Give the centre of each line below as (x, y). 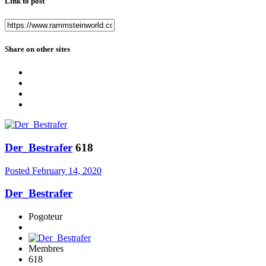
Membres (46, 248)
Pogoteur (45, 216)
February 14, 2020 (67, 170)
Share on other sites (37, 49)
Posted (18, 170)
